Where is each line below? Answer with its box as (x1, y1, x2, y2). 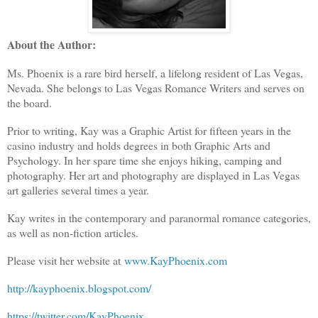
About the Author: (7, 35, 96, 53)
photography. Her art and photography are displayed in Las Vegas (7, 167, 300, 182)
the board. (7, 94, 55, 110)
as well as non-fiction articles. (7, 224, 142, 240)
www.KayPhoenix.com (124, 252, 227, 268)
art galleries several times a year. (7, 182, 153, 197)
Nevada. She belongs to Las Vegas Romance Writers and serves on (7, 79, 305, 95)
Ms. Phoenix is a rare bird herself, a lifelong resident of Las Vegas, (7, 65, 303, 80)
